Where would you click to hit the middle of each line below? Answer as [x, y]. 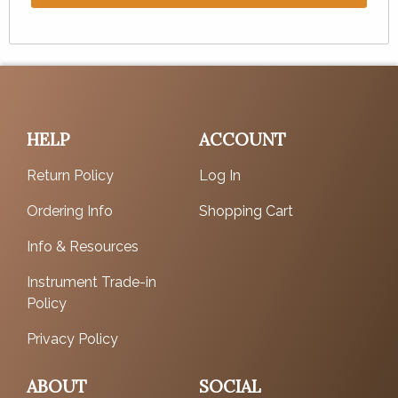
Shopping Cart [246, 211]
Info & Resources [83, 246]
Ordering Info [70, 211]
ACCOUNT [243, 139]
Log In [220, 175]
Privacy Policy [72, 338]
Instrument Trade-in [92, 282]
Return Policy [70, 175]
